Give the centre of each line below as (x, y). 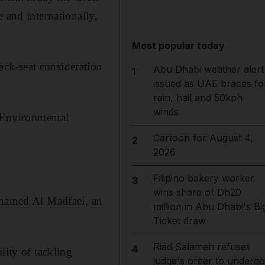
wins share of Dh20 (197, 192)
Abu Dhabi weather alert (208, 69)
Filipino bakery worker (203, 178)
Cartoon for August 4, (203, 138)
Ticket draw (179, 221)
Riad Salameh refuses (202, 247)
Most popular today (179, 46)
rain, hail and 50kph (198, 98)
